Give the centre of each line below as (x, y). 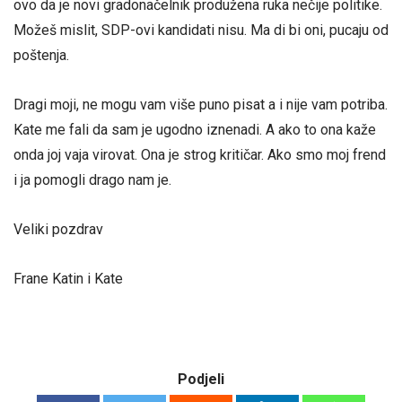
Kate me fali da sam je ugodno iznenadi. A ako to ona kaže (195, 130)
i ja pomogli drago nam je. (92, 180)
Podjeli (201, 379)
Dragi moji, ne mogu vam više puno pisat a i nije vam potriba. (201, 105)
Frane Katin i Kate (68, 279)
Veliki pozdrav (58, 230)
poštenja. (41, 55)
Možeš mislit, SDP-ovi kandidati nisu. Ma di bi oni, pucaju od (201, 30)
